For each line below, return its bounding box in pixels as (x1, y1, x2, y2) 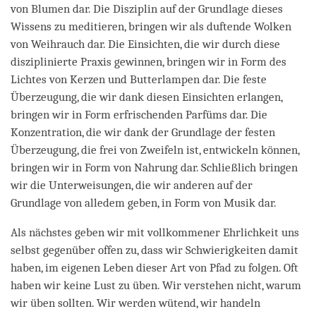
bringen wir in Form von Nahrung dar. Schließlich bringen (11, 160, 298, 174)
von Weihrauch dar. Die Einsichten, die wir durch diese (11, 37, 280, 51)
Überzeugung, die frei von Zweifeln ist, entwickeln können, (11, 142, 299, 157)
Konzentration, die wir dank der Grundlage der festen (11, 125, 275, 139)
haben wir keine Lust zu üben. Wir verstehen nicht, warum (11, 278, 301, 292)
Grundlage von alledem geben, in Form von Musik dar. (11, 195, 276, 209)
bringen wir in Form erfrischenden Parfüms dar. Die (11, 107, 267, 121)
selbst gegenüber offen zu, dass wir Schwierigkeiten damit (11, 243, 298, 257)
